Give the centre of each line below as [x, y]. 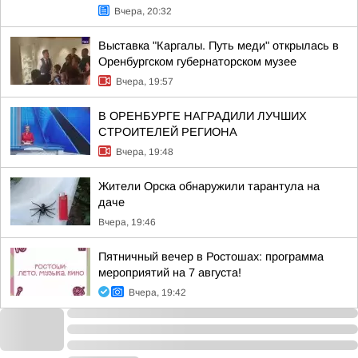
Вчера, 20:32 [143, 11]
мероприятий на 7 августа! [170, 272]
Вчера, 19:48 [145, 152]
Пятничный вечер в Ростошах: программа [211, 257]
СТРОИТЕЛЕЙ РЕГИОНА [168, 132]
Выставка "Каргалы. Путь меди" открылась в [219, 46]
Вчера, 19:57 [145, 82]
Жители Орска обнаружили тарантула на [209, 186]
